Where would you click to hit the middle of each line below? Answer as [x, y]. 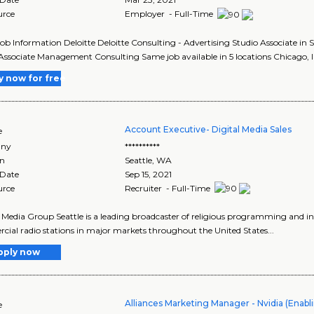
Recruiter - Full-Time [169, 188]
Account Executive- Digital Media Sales [209, 129]
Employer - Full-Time [170, 13]
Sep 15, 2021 [149, 174]
